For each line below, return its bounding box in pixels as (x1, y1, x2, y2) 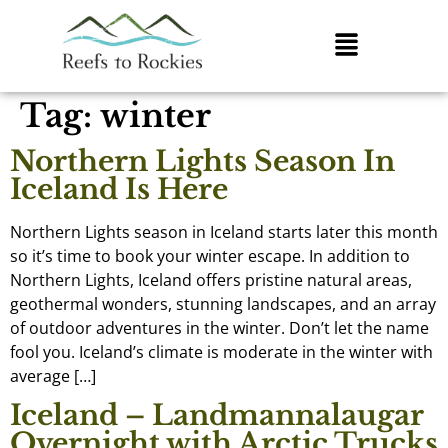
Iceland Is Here (10, 171, 228, 207)
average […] (10, 364, 96, 387)
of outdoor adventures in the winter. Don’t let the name (10, 316, 429, 339)
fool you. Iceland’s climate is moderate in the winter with (10, 340, 433, 363)
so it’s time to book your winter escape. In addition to (10, 244, 410, 267)
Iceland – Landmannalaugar (10, 398, 423, 433)
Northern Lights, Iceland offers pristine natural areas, (10, 268, 412, 291)
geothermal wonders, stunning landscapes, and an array (10, 292, 436, 315)
